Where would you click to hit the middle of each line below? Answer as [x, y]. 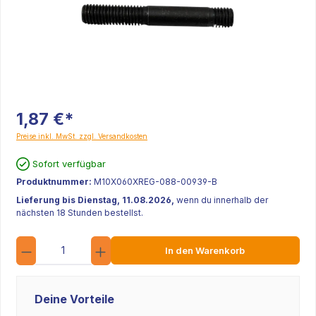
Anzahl [123, 242]
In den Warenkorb [205, 250]
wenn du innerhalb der [222, 200]
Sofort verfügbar [69, 163]
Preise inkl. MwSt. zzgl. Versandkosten [82, 136]
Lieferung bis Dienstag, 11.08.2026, [96, 200]
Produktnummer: [55, 182]
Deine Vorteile [74, 299]
